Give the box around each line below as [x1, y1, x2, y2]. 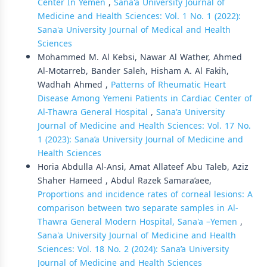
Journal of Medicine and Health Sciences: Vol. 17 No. [38, 117, 251, 134]
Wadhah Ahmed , [38, 76, 111, 93]
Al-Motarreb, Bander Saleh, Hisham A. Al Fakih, [38, 63, 229, 79]
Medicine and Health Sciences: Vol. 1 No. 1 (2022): [38, 8, 241, 24]
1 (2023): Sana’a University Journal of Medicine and [38, 131, 243, 148]
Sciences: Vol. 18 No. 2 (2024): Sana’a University [38, 241, 229, 257]
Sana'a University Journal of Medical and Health [38, 21, 231, 38]
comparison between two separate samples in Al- [38, 200, 238, 216]
